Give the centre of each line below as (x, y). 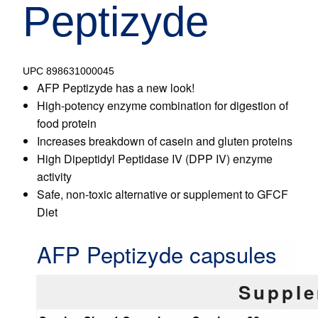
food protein (67, 124)
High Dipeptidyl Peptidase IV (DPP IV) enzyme (155, 159)
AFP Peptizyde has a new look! (116, 88)
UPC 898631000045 (68, 71)
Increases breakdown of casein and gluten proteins (165, 141)
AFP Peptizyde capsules (157, 254)
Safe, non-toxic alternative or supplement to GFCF (163, 194)
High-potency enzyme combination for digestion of (163, 106)
